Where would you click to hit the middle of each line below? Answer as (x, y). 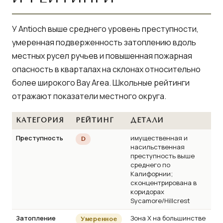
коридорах (147, 191)
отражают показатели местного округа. (89, 96)
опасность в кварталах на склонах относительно (106, 69)
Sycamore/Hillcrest (160, 200)
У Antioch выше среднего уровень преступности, (105, 29)
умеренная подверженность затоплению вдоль (104, 42)
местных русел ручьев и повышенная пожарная (102, 56)
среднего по (150, 165)
